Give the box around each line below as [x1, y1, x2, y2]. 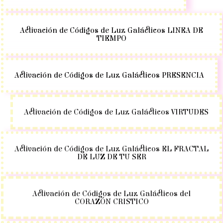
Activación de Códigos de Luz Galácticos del [32, 189, 191, 199]
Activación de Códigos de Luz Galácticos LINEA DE [20, 26, 203, 35]
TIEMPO [97, 34, 126, 43]
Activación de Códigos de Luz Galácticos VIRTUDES [24, 108, 209, 117]
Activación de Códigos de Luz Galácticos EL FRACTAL [14, 144, 209, 154]
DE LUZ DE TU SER [77, 152, 146, 162]
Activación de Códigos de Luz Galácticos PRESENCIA [14, 71, 204, 80]
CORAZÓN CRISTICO [74, 197, 149, 207]
